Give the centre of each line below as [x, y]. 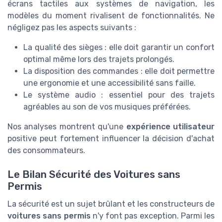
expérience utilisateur [170, 127]
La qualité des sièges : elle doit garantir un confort [119, 48]
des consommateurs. [46, 151]
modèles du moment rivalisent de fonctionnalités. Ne [111, 16]
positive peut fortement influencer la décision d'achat [111, 139]
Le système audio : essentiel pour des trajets [119, 95]
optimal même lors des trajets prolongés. [99, 59]
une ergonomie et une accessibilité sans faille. [110, 83]
